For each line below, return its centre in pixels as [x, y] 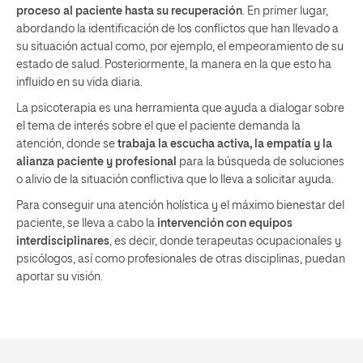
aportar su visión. [60, 277]
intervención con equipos [225, 223]
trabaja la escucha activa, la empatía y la [225, 144]
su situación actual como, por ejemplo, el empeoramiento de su [180, 47]
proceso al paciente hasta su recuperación [129, 11]
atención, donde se [67, 144]
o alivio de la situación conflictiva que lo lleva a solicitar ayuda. [175, 179]
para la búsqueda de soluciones [261, 162]
